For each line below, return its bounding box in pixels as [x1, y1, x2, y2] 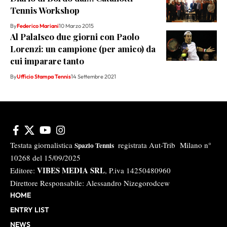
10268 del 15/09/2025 [10, 152, 83, 163]
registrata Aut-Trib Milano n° [116, 139, 211, 150]
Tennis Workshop [10, 4, 80, 16]
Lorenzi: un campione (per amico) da [10, 43, 156, 54]
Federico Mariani [17, 22, 59, 29]
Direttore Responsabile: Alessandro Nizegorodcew [10, 177, 170, 188]
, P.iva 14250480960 [105, 165, 171, 175]
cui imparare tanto [10, 55, 84, 66]
